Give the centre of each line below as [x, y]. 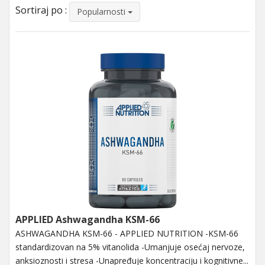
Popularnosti [102, 11]
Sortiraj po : [41, 10]
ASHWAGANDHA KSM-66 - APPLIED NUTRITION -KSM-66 [127, 233]
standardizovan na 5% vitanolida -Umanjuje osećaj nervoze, [130, 247]
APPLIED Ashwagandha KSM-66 [88, 219]
